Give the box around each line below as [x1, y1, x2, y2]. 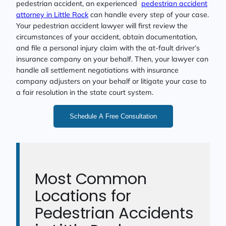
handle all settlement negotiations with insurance [16, 65, 179, 75]
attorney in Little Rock [16, 10, 88, 19]
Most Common [35, 168, 147, 190]
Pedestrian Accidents [35, 202, 194, 224]
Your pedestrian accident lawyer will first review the [16, 21, 188, 30]
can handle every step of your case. [88, 10, 209, 19]
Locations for [35, 185, 131, 207]
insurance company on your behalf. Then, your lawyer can [16, 54, 208, 64]
